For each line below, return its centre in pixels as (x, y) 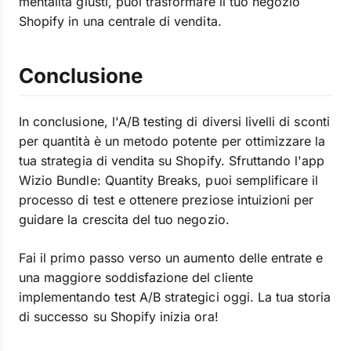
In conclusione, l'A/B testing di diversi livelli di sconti (174, 121)
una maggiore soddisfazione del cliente (136, 277)
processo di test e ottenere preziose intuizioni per (166, 200)
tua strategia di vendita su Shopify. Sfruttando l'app (172, 161)
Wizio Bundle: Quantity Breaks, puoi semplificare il (169, 180)
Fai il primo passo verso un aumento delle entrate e (171, 258)
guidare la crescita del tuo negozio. (124, 219)
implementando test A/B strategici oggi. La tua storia (175, 297)
